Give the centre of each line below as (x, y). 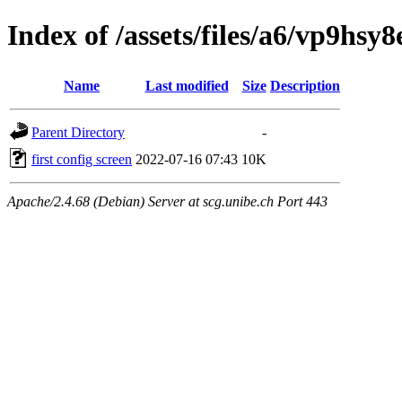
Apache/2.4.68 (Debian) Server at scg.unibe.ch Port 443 (167, 201)
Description (305, 85)
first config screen (82, 159)
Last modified (187, 85)
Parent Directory (78, 132)
